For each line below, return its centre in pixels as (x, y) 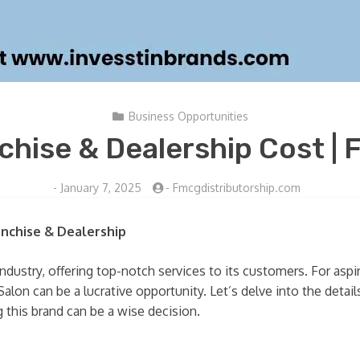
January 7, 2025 (101, 188)
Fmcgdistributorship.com (237, 188)
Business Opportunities (188, 116)
